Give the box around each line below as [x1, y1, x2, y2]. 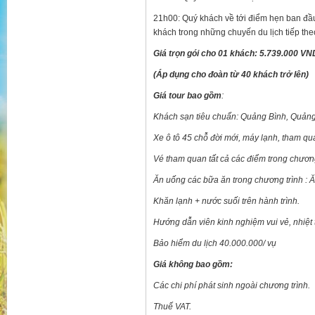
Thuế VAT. [153, 302, 191, 312]
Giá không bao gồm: [153, 259, 233, 270]
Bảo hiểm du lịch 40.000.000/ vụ [153, 238, 276, 249]
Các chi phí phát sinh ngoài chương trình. [153, 281, 310, 291]
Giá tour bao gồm [153, 91, 221, 101]
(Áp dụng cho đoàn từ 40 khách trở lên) [153, 70, 309, 80]
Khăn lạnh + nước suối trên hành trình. [153, 196, 300, 207]
